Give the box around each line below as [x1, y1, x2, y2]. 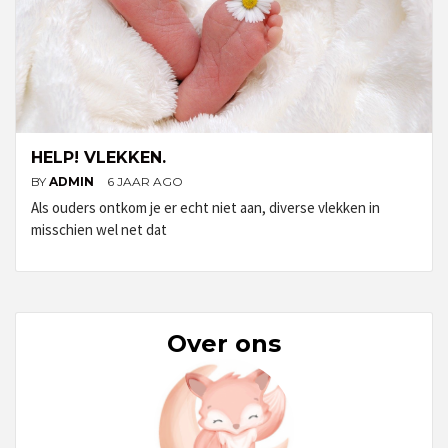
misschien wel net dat [31, 219, 167, 239]
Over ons [167, 328, 281, 358]
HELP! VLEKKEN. [31, 147, 166, 167]
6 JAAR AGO [107, 173, 183, 189]
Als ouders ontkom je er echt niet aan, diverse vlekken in [31, 197, 380, 217]
